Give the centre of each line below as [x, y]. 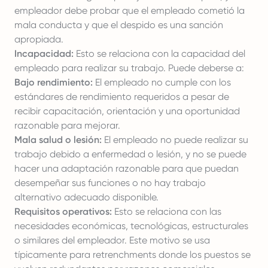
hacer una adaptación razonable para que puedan [127, 168]
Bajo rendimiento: [54, 82]
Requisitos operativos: [63, 211]
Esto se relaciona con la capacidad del [159, 54]
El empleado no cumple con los [162, 82]
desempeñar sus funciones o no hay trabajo [110, 183]
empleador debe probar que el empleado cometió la [130, 10]
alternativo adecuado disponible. [86, 197]
